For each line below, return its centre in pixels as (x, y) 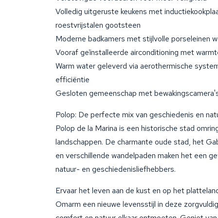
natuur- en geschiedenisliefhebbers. (116, 169)
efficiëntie (73, 80)
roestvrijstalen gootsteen (98, 25)
